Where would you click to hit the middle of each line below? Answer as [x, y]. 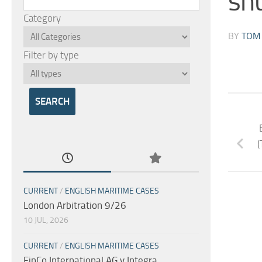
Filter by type [51, 55]
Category [42, 18]
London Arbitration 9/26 [75, 205]
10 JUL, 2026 [46, 220]
